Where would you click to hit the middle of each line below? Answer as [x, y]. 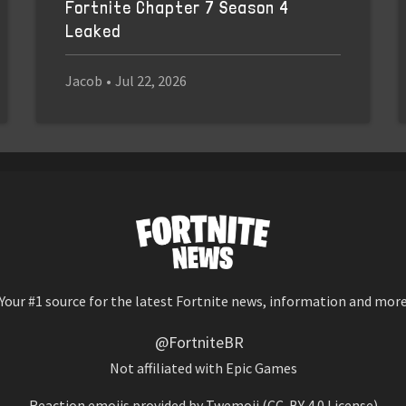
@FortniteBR [199, 342]
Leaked [92, 32]
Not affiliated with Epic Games [203, 367]
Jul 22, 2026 [150, 80]
